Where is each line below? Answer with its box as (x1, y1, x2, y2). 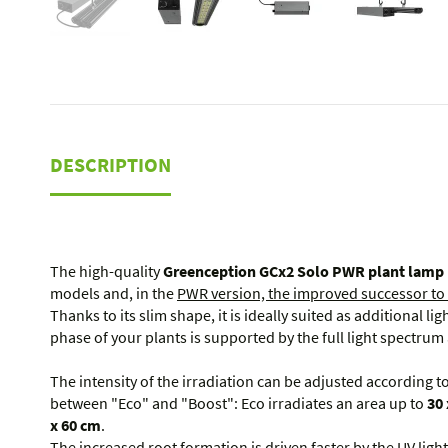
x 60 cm (50, 415, 101, 436)
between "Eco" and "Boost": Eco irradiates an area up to (50, 393, 427, 414)
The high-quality (50, 261, 163, 282)
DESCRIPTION (50, 151, 171, 177)
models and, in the (50, 283, 177, 304)
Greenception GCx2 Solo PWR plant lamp (163, 261, 444, 282)
